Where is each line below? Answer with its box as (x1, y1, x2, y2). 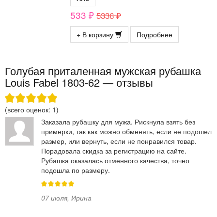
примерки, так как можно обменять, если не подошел (41, 126, 212, 137)
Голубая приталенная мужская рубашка (5, 63, 201, 78)
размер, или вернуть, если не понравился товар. (41, 136, 197, 146)
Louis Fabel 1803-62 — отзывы (5, 75, 153, 90)
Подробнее (137, 30, 172, 40)
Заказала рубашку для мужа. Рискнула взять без (41, 117, 195, 127)
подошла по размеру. (41, 165, 110, 175)
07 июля (41, 193, 67, 203)
